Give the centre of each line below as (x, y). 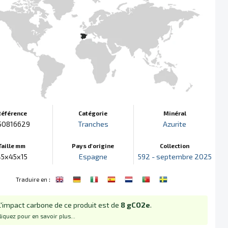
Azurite (175, 124)
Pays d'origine (93, 145)
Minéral (175, 113)
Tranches (93, 124)
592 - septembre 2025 (175, 156)
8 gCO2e (135, 205)
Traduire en (32, 179)
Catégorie (93, 113)
